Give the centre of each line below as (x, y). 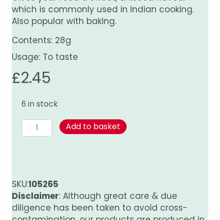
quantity (41, 149)
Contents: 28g (41, 41)
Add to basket (93, 127)
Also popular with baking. (64, 21)
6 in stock (40, 104)
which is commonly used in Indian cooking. (103, 10)
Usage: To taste (45, 57)
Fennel (35, 125)
